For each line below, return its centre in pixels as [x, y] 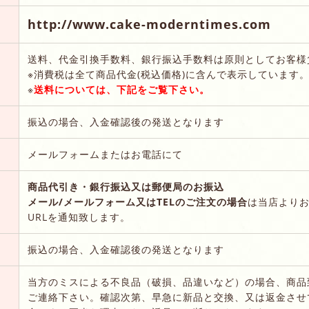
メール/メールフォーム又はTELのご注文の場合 [138, 201]
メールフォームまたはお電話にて [105, 154]
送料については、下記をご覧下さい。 [122, 89]
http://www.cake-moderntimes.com [149, 24]
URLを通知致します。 [79, 217]
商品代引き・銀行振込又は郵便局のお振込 [126, 186]
